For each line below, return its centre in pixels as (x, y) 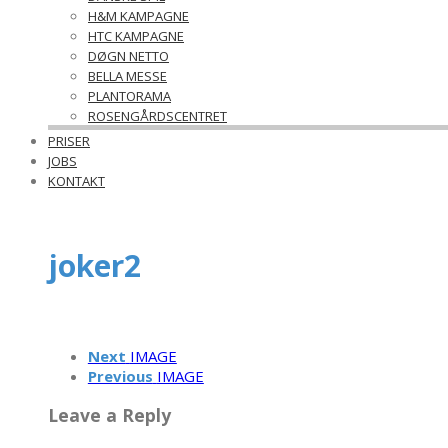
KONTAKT (76, 181)
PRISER (69, 141)
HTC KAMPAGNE (136, 36)
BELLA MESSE (127, 76)
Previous (120, 375)
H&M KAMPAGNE (138, 16)
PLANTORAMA (129, 96)
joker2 (94, 265)
